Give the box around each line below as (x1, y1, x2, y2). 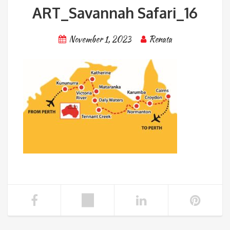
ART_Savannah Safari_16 (32, 3, 198, 22)
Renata (148, 33, 172, 45)
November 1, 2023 (68, 33, 131, 45)
